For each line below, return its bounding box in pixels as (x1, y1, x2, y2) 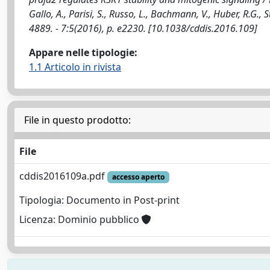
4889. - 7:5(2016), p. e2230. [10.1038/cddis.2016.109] (29, 22, 257, 35)
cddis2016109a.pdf (19, 169, 107, 183)
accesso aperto (111, 172, 165, 182)
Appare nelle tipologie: (29, 46, 137, 59)
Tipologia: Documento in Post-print (19, 193, 180, 207)
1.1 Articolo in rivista (29, 60, 121, 74)
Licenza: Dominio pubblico (19, 213, 142, 227)
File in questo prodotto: (24, 113, 131, 127)
